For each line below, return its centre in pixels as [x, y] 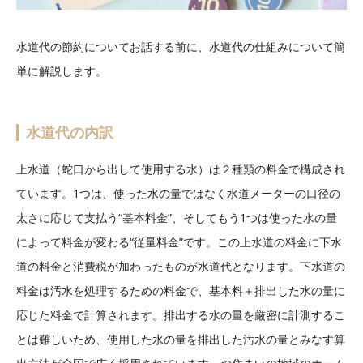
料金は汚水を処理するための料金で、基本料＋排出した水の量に [181, 290]
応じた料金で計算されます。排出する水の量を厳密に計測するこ [181, 314]
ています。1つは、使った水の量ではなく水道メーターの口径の [178, 193]
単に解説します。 [62, 70]
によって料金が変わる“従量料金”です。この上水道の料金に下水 [179, 241]
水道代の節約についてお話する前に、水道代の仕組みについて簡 [181, 46]
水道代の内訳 [70, 132]
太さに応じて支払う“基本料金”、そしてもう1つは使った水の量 [177, 217]
